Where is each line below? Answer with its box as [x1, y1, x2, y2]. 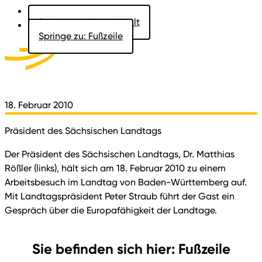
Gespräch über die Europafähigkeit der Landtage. [5, 205, 217, 216]
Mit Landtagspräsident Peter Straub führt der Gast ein [5, 191, 235, 202]
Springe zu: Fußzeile [39, 30, 123, 42]
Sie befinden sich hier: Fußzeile [32, 240, 230, 257]
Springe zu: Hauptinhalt [39, 16, 140, 27]
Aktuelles [80, 47, 119, 59]
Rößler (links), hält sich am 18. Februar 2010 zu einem [5, 163, 226, 174]
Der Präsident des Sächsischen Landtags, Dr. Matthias [5, 149, 235, 160]
